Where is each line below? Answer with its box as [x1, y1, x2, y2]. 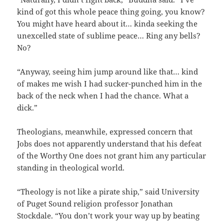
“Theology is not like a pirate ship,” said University [17, 186, 199, 197]
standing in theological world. [17, 162, 125, 173]
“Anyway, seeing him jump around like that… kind [17, 66, 198, 77]
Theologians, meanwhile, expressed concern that [17, 126, 193, 137]
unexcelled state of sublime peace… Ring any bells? [17, 30, 201, 41]
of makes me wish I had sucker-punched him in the [17, 78, 202, 89]
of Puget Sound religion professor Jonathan [17, 198, 173, 209]
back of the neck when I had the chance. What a [17, 90, 189, 101]
